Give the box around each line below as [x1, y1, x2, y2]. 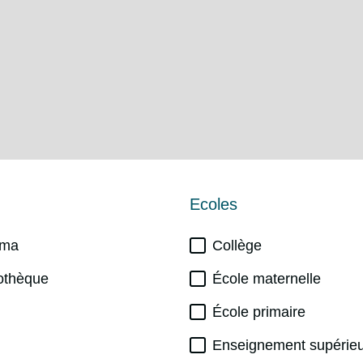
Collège [212, 237, 262, 254]
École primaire [212, 304, 305, 320]
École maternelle [212, 271, 321, 287]
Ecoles [190, 194, 237, 213]
